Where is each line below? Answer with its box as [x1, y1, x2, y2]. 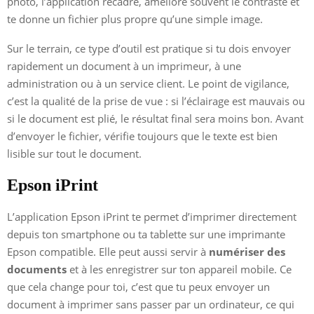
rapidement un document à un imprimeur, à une [7, 58, 241, 73]
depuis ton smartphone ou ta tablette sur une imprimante [7, 226, 285, 241]
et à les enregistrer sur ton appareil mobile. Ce [67, 261, 292, 276]
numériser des [209, 244, 285, 259]
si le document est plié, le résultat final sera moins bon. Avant [7, 111, 303, 125]
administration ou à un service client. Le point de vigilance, [7, 76, 289, 90]
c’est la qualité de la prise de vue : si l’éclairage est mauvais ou [7, 93, 305, 108]
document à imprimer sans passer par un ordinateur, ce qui [7, 296, 294, 311]
